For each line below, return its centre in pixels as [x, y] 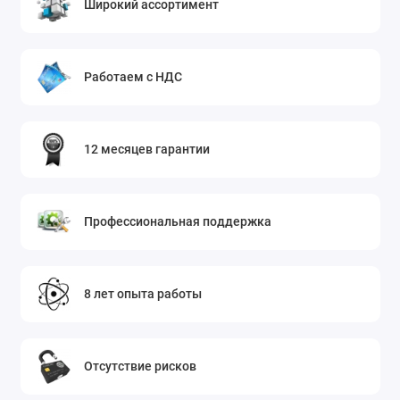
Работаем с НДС [133, 76]
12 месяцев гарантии [147, 149]
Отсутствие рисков [141, 366]
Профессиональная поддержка [178, 221]
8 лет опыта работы [143, 293]
